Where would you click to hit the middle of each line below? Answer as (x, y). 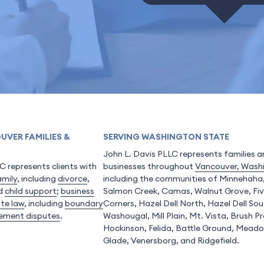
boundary (84, 203)
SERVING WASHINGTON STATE (166, 137)
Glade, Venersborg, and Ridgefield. (171, 240)
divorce (72, 179)
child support (31, 191)
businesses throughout (149, 166)
